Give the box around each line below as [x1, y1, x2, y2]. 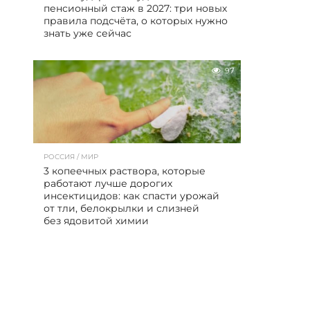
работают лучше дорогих [44, 177, 172, 190]
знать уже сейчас [44, 27, 131, 39]
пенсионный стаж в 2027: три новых [44, 2, 227, 15]
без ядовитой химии [44, 215, 149, 227]
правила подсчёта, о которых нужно [44, 15, 228, 27]
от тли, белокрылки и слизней [44, 202, 199, 215]
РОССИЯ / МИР [44, 152, 98, 161]
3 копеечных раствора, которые [44, 165, 206, 177]
